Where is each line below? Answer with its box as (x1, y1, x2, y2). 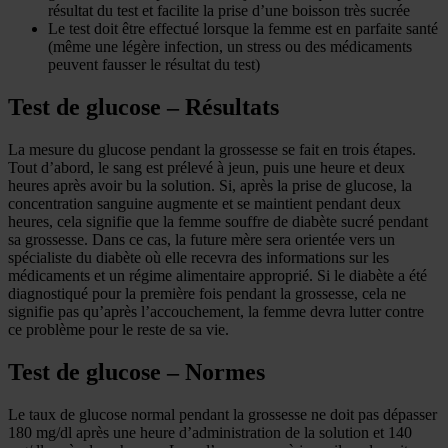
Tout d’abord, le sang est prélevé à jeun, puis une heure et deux (8, 159, 405, 177)
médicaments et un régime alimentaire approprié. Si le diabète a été (8, 267, 427, 285)
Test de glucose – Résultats (8, 94, 279, 121)
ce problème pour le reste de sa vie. (8, 321, 229, 339)
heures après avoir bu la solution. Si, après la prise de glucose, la (8, 177, 412, 195)
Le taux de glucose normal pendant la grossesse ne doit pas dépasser (8, 405, 437, 423)
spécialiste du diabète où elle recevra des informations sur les (8, 249, 389, 267)
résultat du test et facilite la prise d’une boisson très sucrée (48, 2, 410, 20)
